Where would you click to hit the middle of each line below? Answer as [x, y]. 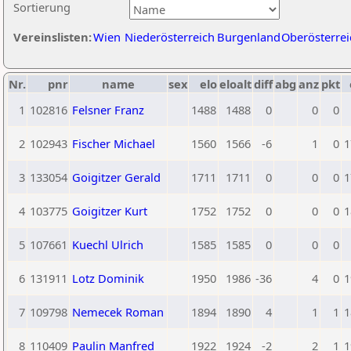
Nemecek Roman [118, 312]
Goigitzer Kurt [110, 211]
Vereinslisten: [52, 37]
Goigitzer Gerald [116, 177]
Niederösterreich [170, 37]
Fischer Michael [114, 143]
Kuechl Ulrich [108, 244]
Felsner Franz [108, 110]
